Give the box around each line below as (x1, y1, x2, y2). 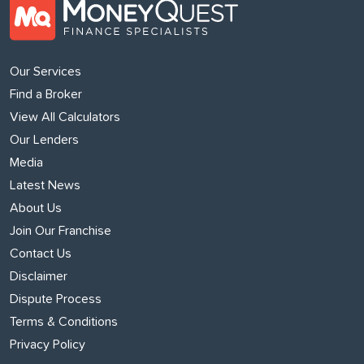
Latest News (10, 179, 80, 193)
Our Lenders (10, 133, 79, 147)
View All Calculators (10, 110, 120, 124)
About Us (10, 201, 62, 215)
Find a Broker (10, 88, 82, 102)
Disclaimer (10, 270, 67, 284)
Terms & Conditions (10, 315, 118, 329)
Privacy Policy (10, 338, 85, 352)
